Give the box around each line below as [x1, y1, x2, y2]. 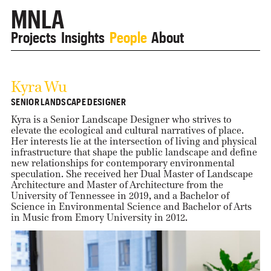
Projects [10, 23, 56, 47]
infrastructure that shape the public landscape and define [10, 146, 257, 158]
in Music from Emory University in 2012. [10, 212, 188, 224]
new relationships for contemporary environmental [10, 157, 235, 169]
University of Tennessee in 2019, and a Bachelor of [10, 190, 229, 202]
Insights [60, 23, 105, 47]
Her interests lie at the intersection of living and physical [10, 135, 257, 148]
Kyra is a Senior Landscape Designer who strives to [10, 114, 232, 126]
